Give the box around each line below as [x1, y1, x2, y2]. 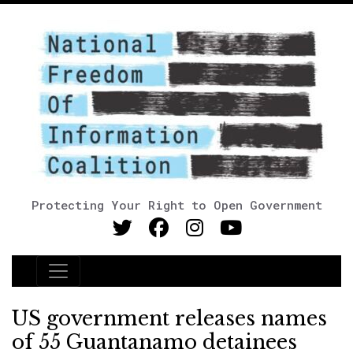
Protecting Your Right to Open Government [31, 197, 322, 213]
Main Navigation [35, 269, 184, 292]
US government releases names [12, 307, 327, 331]
